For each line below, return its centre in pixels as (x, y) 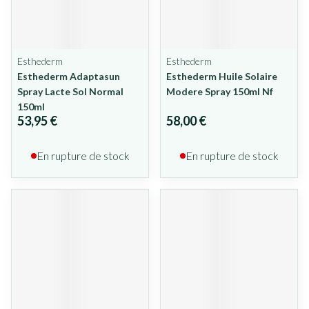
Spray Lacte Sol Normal (70, 91)
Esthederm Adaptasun (69, 76)
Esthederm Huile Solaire (222, 76)
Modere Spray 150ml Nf (220, 91)
